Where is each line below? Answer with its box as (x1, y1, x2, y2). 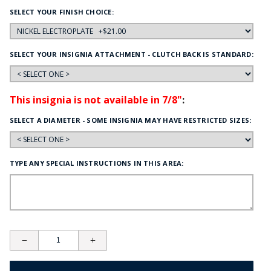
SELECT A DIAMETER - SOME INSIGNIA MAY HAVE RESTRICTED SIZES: (10, 116, 252, 125)
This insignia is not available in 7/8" (10, 93, 182, 107)
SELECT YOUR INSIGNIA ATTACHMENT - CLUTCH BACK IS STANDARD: (10, 50, 253, 59)
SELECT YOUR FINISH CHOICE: (10, 7, 114, 16)
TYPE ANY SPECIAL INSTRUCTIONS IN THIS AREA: (10, 158, 184, 168)
